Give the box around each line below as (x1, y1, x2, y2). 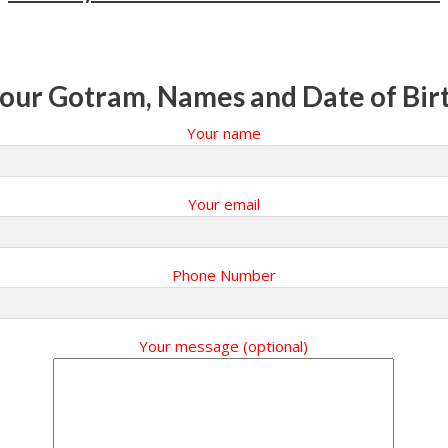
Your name (186, 123, 261, 143)
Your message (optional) (139, 336, 309, 356)
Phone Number (171, 265, 276, 285)
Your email (187, 194, 260, 214)
